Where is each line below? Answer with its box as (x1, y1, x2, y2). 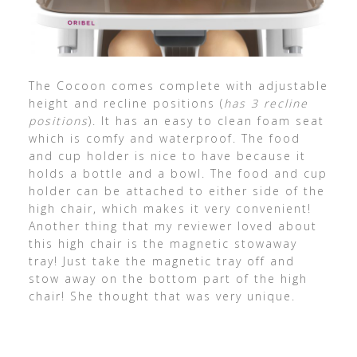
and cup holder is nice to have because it (28, 148, 306, 164)
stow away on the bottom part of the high (28, 271, 308, 287)
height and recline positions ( (28, 96, 224, 112)
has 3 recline (223, 96, 308, 112)
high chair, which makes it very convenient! (28, 201, 312, 217)
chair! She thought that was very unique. (28, 288, 296, 304)
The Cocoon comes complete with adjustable (28, 78, 328, 94)
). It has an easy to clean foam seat (88, 113, 324, 129)
